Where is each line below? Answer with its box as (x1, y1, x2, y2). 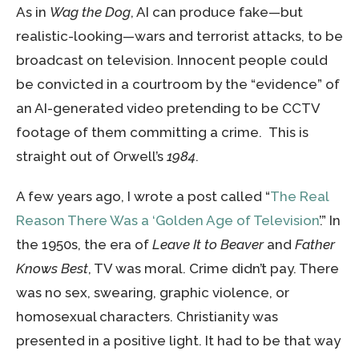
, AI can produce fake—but (131, 3, 303, 20)
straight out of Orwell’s (16, 147, 167, 164)
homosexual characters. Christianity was (16, 308, 278, 325)
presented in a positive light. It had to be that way (16, 332, 341, 349)
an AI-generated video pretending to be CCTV (16, 99, 320, 116)
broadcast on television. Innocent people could (16, 51, 328, 68)
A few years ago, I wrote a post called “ (16, 188, 270, 204)
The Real (270, 188, 329, 204)
